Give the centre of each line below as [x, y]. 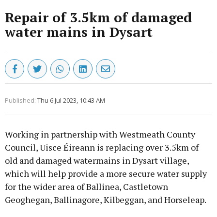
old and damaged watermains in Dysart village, [97, 161]
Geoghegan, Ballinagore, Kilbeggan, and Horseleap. [106, 200]
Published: [20, 101]
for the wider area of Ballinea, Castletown [86, 187]
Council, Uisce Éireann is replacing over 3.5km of [102, 147]
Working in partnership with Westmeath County [100, 134]
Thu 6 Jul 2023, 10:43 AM [71, 101]
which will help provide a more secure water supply [106, 174]
